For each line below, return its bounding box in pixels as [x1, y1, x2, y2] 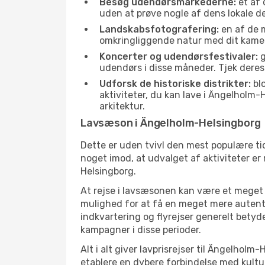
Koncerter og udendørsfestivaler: [99, 51, 258, 62]
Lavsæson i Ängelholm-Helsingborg [80, 117, 261, 130]
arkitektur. [99, 101, 145, 112]
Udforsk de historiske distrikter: [99, 78, 251, 89]
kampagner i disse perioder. [80, 224, 201, 235]
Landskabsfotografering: [99, 24, 219, 35]
